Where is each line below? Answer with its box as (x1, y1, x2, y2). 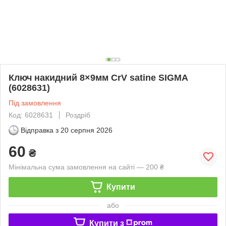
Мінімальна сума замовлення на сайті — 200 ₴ (9, 162, 164, 171)
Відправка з (21, 126, 59, 134)
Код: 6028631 (9, 110, 53, 119)
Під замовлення (9, 98, 61, 107)
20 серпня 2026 (61, 126, 112, 134)
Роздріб (66, 110, 90, 119)
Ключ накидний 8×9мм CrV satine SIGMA (9, 72, 188, 83)
